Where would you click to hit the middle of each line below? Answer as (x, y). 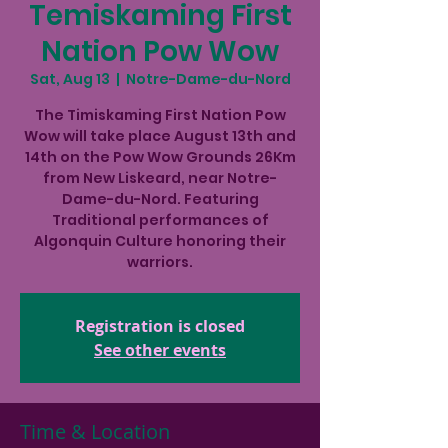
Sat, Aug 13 (69, 79)
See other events (160, 350)
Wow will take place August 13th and (160, 136)
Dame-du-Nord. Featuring (160, 199)
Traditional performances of (160, 220)
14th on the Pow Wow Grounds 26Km (160, 157)
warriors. (160, 262)
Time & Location (95, 431)
